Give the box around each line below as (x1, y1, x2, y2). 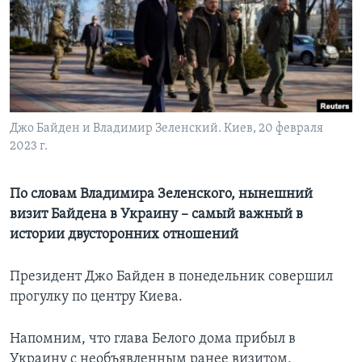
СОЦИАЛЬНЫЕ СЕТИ (15, 65, 110, 78)
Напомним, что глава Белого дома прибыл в (10, 331, 296, 347)
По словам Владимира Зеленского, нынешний (10, 187, 313, 203)
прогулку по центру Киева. (10, 289, 183, 305)
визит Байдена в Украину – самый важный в (10, 207, 303, 223)
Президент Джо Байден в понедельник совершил (10, 269, 333, 285)
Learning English (15, 21, 110, 36)
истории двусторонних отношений (10, 227, 238, 243)
